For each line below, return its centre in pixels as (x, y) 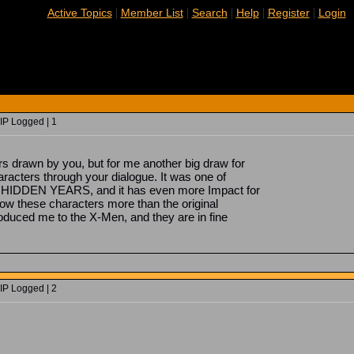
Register (288, 13)
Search (209, 13)
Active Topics (79, 13)
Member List (152, 13)
